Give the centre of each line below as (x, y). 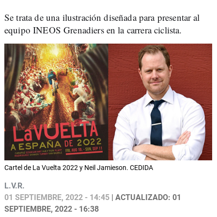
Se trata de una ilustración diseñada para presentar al (102, 17)
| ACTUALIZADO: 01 (145, 198)
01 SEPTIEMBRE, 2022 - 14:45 (57, 198)
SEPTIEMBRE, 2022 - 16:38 (52, 209)
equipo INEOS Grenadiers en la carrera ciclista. (95, 30)
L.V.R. (15, 186)
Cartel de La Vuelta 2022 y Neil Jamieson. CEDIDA (79, 168)
